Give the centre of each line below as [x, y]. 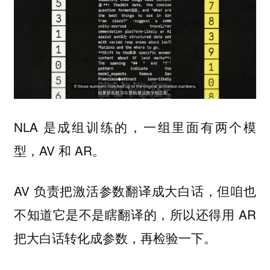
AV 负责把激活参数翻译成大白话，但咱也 [135, 190]
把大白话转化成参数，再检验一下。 [115, 237]
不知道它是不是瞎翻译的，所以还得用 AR [135, 214]
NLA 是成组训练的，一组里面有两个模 [135, 127]
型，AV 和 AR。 [59, 150]
